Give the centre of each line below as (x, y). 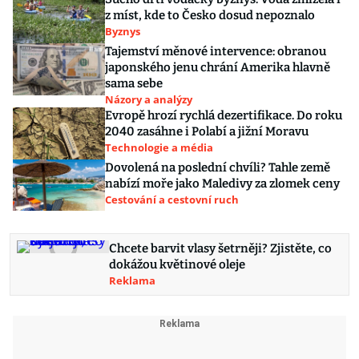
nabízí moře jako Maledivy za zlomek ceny (222, 183)
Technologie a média (159, 148)
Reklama (132, 281)
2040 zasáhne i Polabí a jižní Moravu (207, 132)
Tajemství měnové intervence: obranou (216, 52)
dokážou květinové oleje (177, 265)
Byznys (123, 32)
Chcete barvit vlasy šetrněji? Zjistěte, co (220, 249)
